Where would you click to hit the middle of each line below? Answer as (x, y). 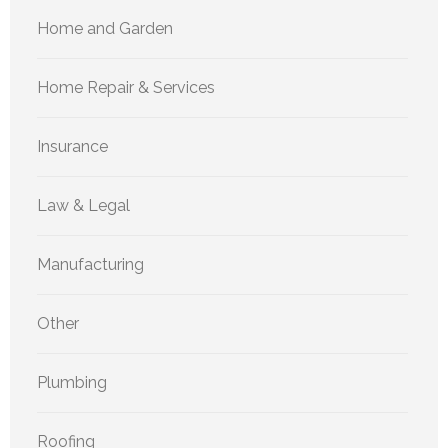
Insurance (72, 146)
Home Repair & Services (126, 87)
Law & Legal (83, 205)
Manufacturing (90, 264)
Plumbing (72, 382)
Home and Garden (105, 28)
